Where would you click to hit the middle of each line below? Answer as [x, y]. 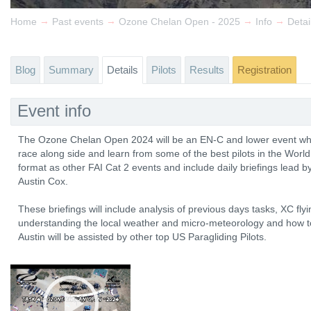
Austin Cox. [43, 181]
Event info [54, 111]
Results [207, 70]
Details [123, 70]
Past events [78, 22]
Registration [264, 70]
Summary [71, 70]
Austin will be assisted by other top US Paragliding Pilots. [142, 237]
